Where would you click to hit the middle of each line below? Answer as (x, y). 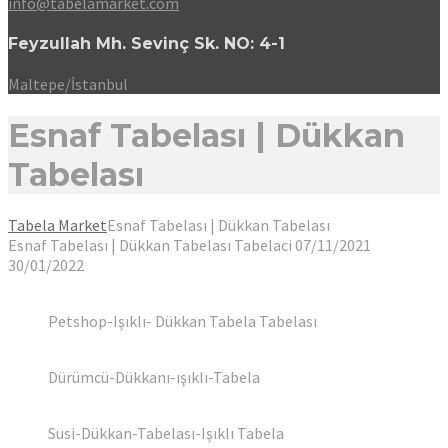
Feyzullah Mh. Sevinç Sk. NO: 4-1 (146, 43)
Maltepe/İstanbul (68, 84)
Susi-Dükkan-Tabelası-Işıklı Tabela (166, 433)
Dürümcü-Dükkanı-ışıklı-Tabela (154, 377)
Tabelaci (263, 245)
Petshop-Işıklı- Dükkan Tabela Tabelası (182, 321)
